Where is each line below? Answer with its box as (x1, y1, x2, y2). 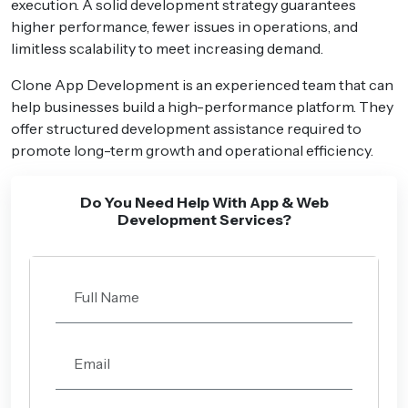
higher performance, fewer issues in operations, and (11, 16, 358, 36)
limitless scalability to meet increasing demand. (11, 38, 323, 57)
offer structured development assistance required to (11, 118, 362, 138)
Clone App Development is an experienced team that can (11, 75, 393, 94)
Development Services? (117, 209, 291, 229)
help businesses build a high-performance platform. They (11, 97, 393, 116)
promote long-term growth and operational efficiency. (11, 140, 373, 159)
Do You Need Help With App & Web (79, 192, 329, 211)
